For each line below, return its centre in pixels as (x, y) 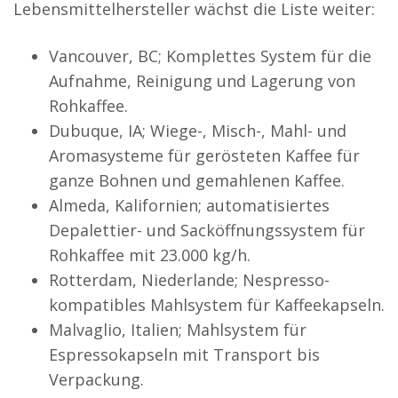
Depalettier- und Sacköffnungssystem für (207, 230)
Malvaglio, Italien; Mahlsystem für (178, 329)
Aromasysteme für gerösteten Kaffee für (204, 155)
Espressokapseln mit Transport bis (184, 354)
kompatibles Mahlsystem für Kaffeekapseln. (217, 304)
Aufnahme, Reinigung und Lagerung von (202, 80)
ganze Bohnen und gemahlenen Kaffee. (197, 180)
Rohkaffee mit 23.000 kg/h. (150, 255)
